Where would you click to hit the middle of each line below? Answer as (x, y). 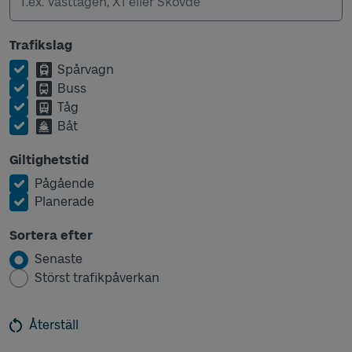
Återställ (54, 324)
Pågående (64, 183)
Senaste (59, 259)
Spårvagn (86, 70)
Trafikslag (41, 45)
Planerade (64, 202)
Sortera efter (51, 236)
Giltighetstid (49, 160)
